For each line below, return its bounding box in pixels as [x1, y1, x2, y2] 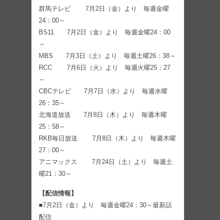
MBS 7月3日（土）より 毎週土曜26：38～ [39, 52, 176, 60]
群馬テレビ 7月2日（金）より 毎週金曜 [39, 5, 169, 13]
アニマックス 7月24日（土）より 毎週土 [39, 158, 172, 166]
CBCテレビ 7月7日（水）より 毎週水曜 [39, 87, 167, 95]
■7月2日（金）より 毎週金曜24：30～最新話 [39, 201, 172, 209]
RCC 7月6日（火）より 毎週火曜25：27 [39, 64, 170, 72]
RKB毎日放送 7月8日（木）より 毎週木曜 [39, 135, 176, 142]
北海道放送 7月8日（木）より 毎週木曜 [39, 111, 167, 119]
